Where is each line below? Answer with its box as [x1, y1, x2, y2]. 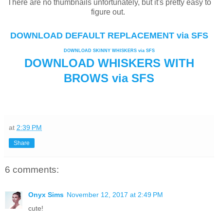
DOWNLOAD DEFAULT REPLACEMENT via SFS [10, 31, 208, 41]
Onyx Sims [28, 190, 64, 199]
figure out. [91, 8, 127, 17]
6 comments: [5, 164, 59, 175]
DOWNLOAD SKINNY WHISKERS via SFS [63, 48, 155, 54]
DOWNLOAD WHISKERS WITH [24, 56, 194, 70]
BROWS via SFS [64, 72, 154, 85]
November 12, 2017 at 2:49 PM [67, 190, 163, 199]
